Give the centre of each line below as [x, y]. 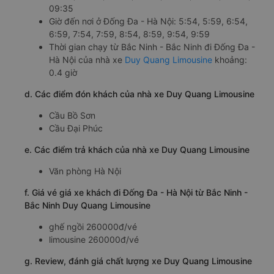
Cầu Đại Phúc [76, 128]
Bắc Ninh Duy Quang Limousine [87, 205]
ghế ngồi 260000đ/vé [93, 227]
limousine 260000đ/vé [94, 239]
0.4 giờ [63, 72]
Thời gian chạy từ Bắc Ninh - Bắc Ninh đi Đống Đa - [152, 47]
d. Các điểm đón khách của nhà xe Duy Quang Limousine [139, 94]
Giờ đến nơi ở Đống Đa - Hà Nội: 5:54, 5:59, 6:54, [148, 21]
